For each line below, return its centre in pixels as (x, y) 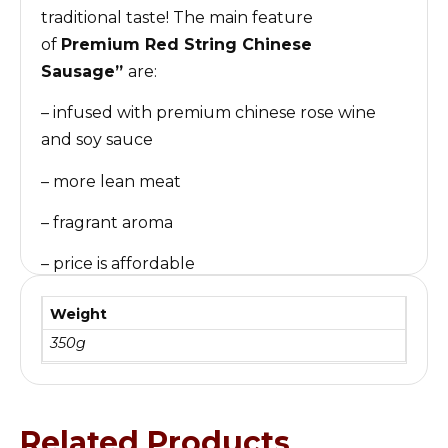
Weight (79, 314)
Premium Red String (151, 44)
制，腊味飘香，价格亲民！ (137, 386)
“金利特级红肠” (99, 305)
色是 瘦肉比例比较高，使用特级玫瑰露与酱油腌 (211, 359)
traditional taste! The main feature (177, 17)
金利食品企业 (228, 305)
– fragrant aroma (107, 223)
